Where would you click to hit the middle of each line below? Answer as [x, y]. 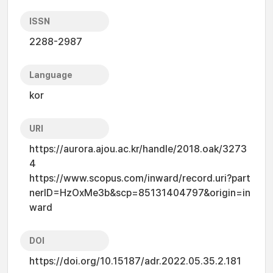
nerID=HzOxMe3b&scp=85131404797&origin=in [140, 193]
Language [51, 75]
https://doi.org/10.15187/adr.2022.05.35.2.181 [135, 261]
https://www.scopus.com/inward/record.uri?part [140, 178]
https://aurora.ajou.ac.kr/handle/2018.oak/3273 [138, 149]
